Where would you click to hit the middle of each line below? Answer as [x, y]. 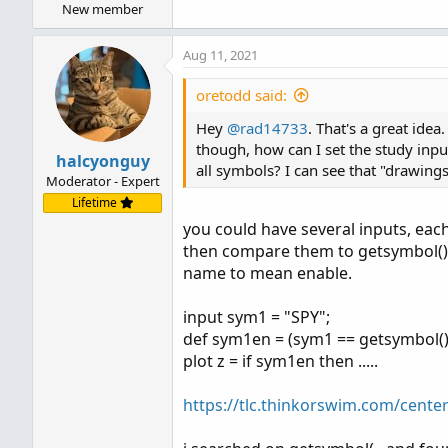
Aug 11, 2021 [220, 54]
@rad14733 [267, 127]
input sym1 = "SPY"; [256, 316]
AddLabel [245, 17]
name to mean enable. [267, 272]
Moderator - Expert [102, 180]
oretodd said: [241, 94]
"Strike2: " [384, 17]
